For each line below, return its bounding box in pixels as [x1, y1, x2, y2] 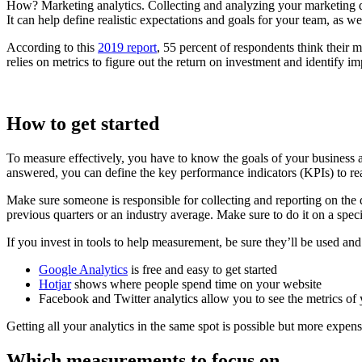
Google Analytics [39, 263, 128, 277]
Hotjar [39, 277, 71, 292]
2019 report [98, 40, 157, 55]
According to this [6, 40, 98, 55]
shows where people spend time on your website [71, 277, 322, 292]
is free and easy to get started [128, 263, 277, 277]
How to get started [6, 113, 159, 135]
